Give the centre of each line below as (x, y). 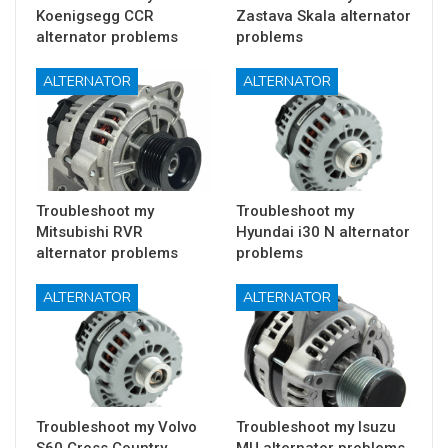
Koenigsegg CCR (95, 15)
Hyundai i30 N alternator (323, 232)
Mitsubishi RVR (89, 232)
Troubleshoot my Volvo (116, 427)
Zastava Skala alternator (323, 15)
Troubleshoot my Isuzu (316, 427)
